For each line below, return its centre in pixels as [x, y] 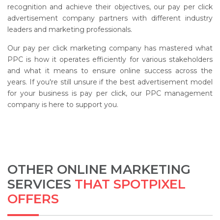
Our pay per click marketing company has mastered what [110, 48]
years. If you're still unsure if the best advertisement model [110, 82]
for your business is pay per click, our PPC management [110, 94]
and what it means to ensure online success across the [110, 71]
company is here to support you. [63, 105]
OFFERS [33, 199]
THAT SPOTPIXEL [128, 184]
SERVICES [39, 184]
